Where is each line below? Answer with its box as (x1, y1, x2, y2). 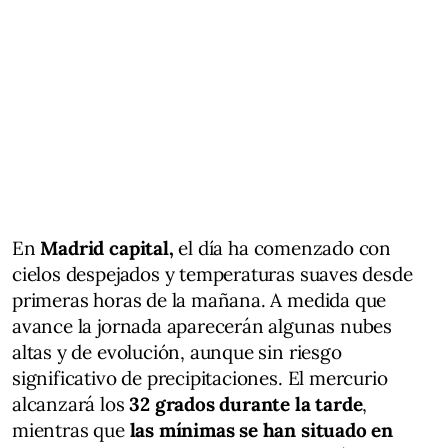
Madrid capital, (35, 235, 174, 260)
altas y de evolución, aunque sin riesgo (12, 339, 342, 364)
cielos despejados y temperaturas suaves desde (12, 261, 413, 286)
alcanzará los (12, 391, 130, 416)
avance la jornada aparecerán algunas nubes (12, 313, 393, 338)
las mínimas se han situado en (129, 417, 394, 442)
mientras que (12, 417, 130, 442)
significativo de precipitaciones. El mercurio (12, 365, 388, 390)
